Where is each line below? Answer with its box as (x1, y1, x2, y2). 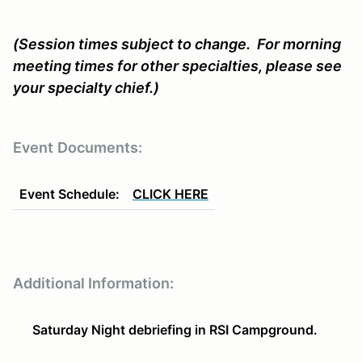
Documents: (57, 138, 142, 156)
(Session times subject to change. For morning (13, 35, 341, 53)
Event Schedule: (19, 185, 120, 202)
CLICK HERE (133, 185, 208, 202)
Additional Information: (13, 274, 174, 292)
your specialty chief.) (13, 78, 159, 96)
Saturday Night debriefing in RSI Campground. (32, 321, 318, 338)
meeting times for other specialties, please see (13, 57, 342, 74)
